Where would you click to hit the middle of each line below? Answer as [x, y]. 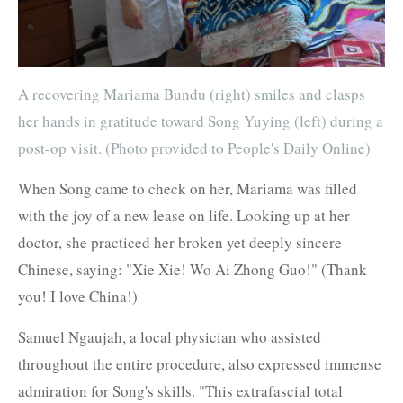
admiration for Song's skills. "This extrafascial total [180, 390]
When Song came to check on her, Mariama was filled [187, 188]
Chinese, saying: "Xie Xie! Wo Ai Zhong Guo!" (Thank [192, 269]
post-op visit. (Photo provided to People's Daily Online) [194, 148]
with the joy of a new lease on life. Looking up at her [184, 215]
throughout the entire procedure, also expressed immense [199, 363]
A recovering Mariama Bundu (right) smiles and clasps [191, 94]
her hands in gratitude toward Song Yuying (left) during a [200, 121]
